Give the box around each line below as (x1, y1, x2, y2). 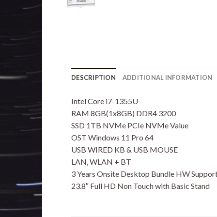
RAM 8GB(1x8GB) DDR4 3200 (71, 108, 176, 118)
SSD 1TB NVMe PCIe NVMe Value (71, 120, 188, 130)
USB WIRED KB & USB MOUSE (71, 144, 178, 154)
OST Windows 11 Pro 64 (71, 132, 154, 142)
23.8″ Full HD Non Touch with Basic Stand (71, 181, 210, 190)
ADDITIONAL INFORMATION (122, 73, 213, 81)
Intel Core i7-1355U (71, 96, 138, 106)
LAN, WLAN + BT (71, 156, 131, 166)
